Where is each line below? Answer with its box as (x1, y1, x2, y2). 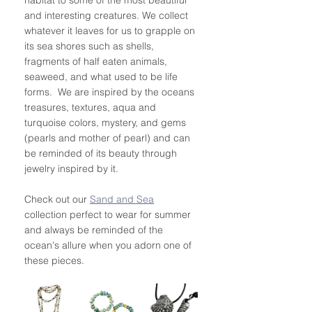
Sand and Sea (90, 192, 154, 205)
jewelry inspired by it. (24, 162, 124, 175)
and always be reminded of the (24, 223, 166, 236)
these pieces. (24, 253, 87, 267)
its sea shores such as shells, (24, 39, 157, 52)
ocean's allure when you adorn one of (24, 238, 194, 251)
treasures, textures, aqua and (24, 100, 159, 114)
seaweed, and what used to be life (24, 70, 180, 83)
